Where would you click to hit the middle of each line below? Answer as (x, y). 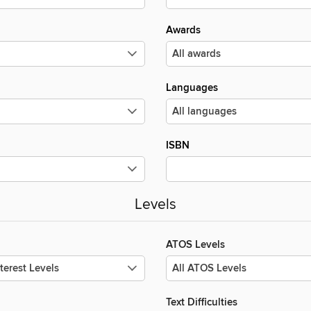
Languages (192, 88)
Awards (183, 31)
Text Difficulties (202, 303)
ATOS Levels (195, 245)
